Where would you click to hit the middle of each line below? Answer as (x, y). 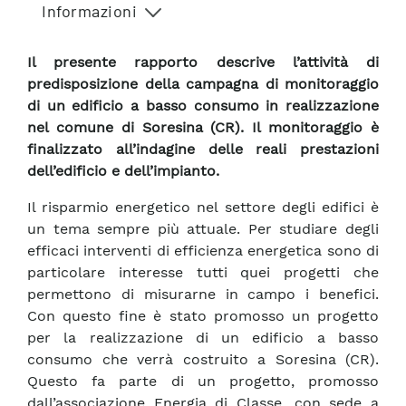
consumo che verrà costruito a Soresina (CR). (203, 360)
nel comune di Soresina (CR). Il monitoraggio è (203, 128)
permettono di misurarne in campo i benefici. (203, 295)
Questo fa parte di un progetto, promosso (203, 382)
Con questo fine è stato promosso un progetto (203, 316)
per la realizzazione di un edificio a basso (203, 338)
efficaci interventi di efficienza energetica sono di (203, 251)
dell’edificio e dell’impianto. (123, 171)
